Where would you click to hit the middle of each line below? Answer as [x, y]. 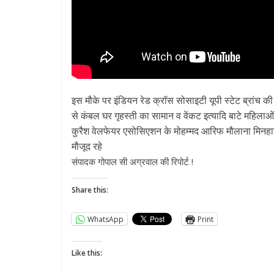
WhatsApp [106, 219]
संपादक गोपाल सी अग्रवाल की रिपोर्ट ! [132, 162]
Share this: [90, 190]
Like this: [87, 253]
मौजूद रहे [87, 146]
